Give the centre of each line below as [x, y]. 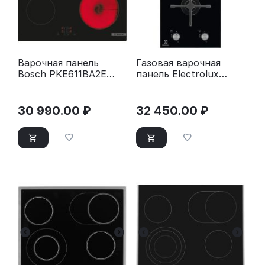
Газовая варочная [178, 63]
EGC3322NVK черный [186, 85]
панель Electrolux [177, 74]
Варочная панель [58, 63]
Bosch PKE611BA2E [62, 74]
